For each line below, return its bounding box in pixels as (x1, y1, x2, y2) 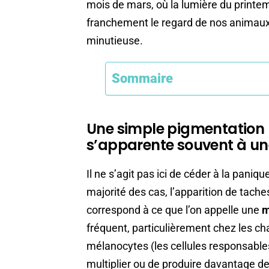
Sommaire (112, 70, 173, 86)
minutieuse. (86, 34, 143, 47)
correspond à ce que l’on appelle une (86, 204, 262, 217)
